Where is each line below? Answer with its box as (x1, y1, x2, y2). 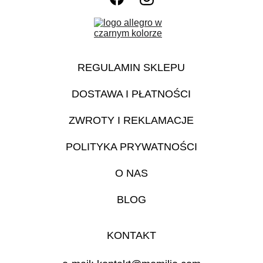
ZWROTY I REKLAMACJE (69, 114, 194, 126)
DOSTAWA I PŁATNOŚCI (72, 88, 191, 100)
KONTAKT (106, 230, 156, 241)
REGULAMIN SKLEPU (77, 62, 186, 73)
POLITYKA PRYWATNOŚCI (65, 141, 197, 153)
